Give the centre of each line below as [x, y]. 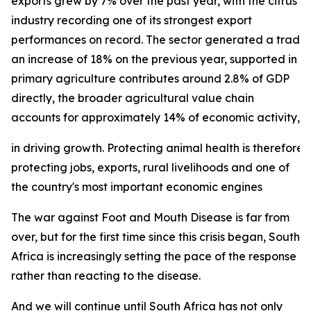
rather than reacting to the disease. [106, 276]
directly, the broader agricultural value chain [133, 98]
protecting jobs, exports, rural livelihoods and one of [150, 167]
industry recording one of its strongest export [132, 20]
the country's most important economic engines [137, 187]
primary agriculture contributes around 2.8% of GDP [150, 78]
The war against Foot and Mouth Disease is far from [150, 217]
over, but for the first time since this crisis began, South [155, 237]
